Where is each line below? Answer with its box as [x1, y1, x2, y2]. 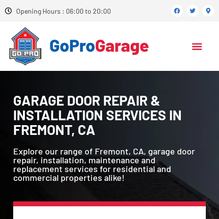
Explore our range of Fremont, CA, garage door [13, 146, 195, 157]
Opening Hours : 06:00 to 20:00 [16, 6, 111, 15]
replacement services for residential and [13, 163, 171, 175]
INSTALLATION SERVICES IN [13, 107, 182, 124]
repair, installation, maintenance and [13, 154, 155, 166]
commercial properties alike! [13, 172, 125, 183]
